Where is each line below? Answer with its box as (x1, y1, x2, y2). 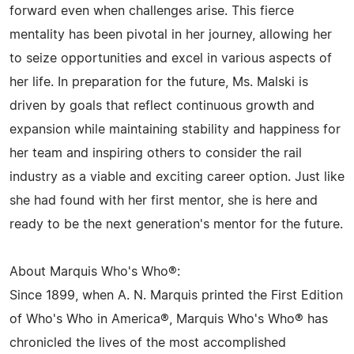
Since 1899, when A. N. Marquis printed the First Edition (9, 289, 343, 302)
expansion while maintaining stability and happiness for (9, 123, 341, 136)
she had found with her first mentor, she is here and (9, 194, 318, 207)
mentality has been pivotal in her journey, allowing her (9, 28, 332, 41)
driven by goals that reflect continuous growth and (9, 100, 314, 112)
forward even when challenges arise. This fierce (9, 5, 294, 17)
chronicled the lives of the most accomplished (9, 337, 286, 349)
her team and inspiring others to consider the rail (9, 147, 302, 160)
